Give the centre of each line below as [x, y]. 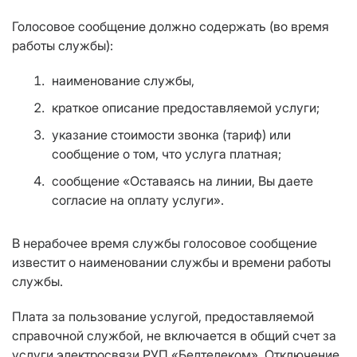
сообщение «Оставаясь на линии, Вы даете [182, 181]
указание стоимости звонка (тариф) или [171, 135]
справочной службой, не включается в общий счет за [174, 336]
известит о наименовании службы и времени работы [171, 263]
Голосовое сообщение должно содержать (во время [171, 27]
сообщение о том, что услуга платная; [167, 154]
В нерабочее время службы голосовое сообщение [165, 243]
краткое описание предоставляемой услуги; [186, 108]
